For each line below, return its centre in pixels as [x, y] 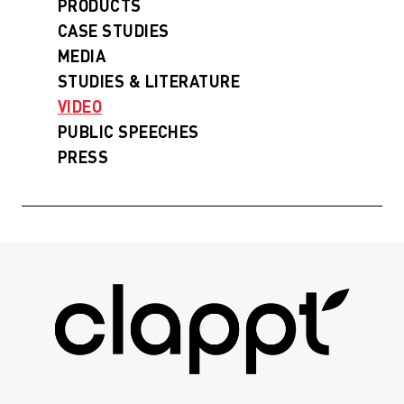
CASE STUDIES [114, 30]
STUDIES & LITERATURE [149, 81]
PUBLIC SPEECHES [129, 131]
